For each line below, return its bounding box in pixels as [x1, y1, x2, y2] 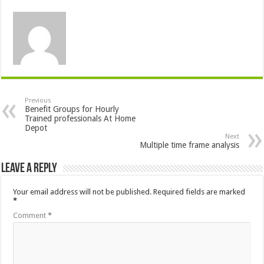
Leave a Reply [1, 161, 58, 176]
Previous [25, 96, 52, 104]
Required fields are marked [153, 187, 246, 196]
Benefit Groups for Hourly [25, 104, 120, 114]
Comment [13, 210, 48, 220]
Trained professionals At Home [25, 113, 136, 123]
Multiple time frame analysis [139, 140, 239, 150]
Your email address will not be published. [13, 187, 152, 196]
